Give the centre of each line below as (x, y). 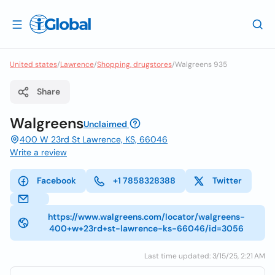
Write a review (38, 152)
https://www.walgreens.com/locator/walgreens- (146, 217)
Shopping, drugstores (134, 64)
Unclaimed (105, 124)
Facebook (56, 180)
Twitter (227, 180)
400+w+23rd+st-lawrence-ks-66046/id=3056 (146, 228)
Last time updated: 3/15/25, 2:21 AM (205, 256)
